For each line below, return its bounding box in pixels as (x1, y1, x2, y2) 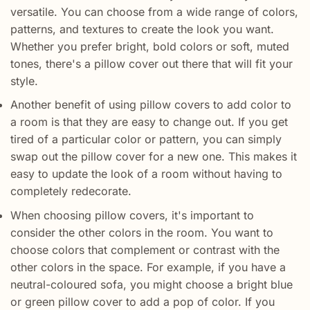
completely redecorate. (10, 184, 131, 199)
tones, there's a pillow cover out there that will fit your (10, 56, 293, 71)
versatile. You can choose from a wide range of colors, (10, 4, 298, 19)
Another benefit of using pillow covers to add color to (10, 98, 291, 112)
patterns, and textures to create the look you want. (10, 21, 274, 36)
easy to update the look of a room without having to (10, 167, 282, 181)
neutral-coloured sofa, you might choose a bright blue (10, 277, 293, 291)
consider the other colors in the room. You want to (10, 225, 273, 239)
